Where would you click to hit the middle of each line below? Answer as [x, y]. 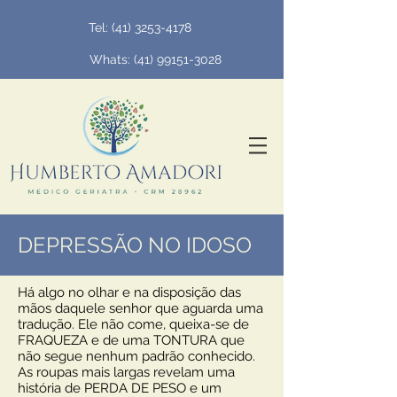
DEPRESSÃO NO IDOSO [135, 245]
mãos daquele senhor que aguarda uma [140, 308]
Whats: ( [113, 59]
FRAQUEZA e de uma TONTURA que [131, 340]
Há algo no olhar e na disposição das [129, 292]
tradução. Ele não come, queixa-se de [133, 324]
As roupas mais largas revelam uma [126, 372]
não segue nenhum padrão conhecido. [136, 356]
